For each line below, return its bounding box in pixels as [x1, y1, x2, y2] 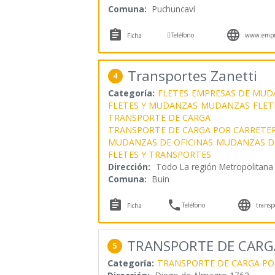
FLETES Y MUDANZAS [107, 99, 198, 112]
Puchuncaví [152, 3, 195, 15]
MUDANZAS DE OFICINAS [107, 136, 213, 149]
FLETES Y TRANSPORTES [107, 149, 211, 161]
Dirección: [107, 161, 150, 173]
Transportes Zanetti [127, 66, 257, 86]
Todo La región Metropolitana [155, 161, 273, 173]
